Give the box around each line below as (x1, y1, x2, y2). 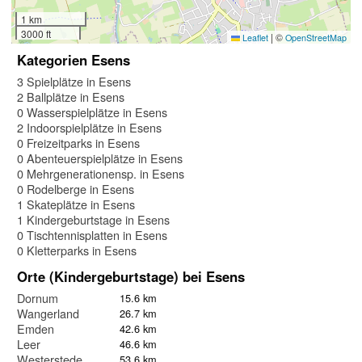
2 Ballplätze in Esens (17, 88, 124, 106)
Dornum (17, 289, 58, 307)
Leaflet (240, 32, 268, 44)
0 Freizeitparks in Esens (17, 134, 140, 152)
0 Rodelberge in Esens (17, 180, 134, 198)
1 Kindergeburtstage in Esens (17, 211, 170, 229)
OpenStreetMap (285, 32, 347, 44)
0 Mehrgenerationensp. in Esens (17, 165, 184, 183)
